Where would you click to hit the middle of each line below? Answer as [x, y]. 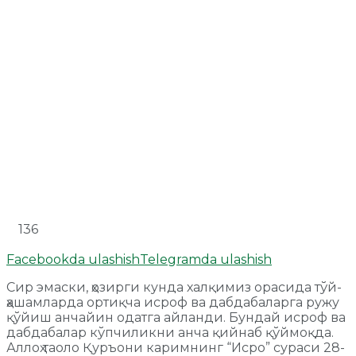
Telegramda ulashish [206, 259]
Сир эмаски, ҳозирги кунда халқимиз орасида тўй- [174, 287]
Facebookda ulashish [73, 259]
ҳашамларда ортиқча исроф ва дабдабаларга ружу [173, 302]
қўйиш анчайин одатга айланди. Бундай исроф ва [176, 317]
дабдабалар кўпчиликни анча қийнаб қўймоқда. [170, 332]
